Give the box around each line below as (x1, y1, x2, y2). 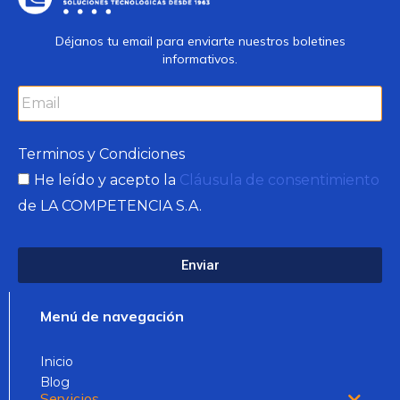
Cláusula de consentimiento (179, 171, 379, 189)
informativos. (162, 51, 237, 68)
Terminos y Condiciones (18, 146, 185, 163)
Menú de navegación (40, 306, 185, 325)
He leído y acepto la (34, 171, 179, 189)
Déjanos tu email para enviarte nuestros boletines (54, 33, 346, 50)
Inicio (40, 353, 74, 370)
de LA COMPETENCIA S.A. (18, 197, 202, 215)
